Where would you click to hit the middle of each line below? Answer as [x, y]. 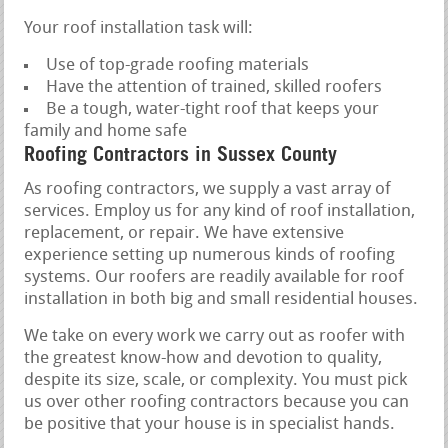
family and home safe [106, 131]
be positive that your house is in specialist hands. [210, 424]
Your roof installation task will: [139, 28]
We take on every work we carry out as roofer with [215, 336]
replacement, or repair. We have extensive [184, 233]
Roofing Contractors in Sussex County [181, 153]
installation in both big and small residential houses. [221, 299]
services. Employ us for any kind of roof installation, [220, 211]
